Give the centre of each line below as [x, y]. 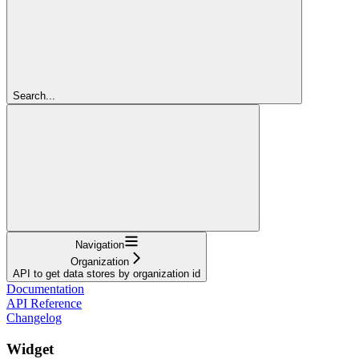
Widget [30, 349]
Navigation [99, 244]
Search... [34, 95]
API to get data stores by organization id [107, 273]
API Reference [44, 303]
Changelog [34, 317]
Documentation [45, 288]
